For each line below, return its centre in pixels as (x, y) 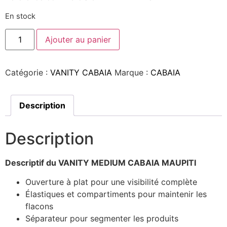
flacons (39, 206)
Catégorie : (28, 73)
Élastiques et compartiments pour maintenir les (116, 194)
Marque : (133, 73)
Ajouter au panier (78, 40)
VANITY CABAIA (81, 73)
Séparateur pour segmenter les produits (102, 219)
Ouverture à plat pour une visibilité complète (111, 182)
